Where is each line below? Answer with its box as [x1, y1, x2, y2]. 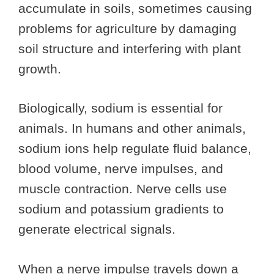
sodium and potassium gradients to [18, 202, 224, 217]
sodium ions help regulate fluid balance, [18, 141, 251, 156]
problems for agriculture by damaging [18, 21, 237, 35]
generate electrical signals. [18, 222, 179, 237]
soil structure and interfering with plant [18, 41, 241, 56]
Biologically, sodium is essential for [18, 101, 223, 116]
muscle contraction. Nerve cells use [18, 182, 227, 196]
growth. [18, 61, 61, 76]
